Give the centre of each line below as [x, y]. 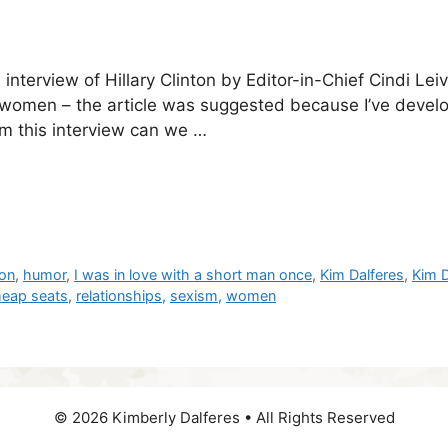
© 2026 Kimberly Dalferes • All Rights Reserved [224, 417]
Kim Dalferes [362, 274]
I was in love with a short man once [193, 274]
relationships [119, 295]
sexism [194, 295]
